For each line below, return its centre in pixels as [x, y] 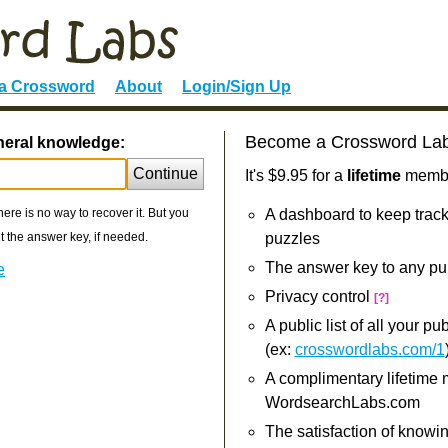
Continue [165, 173]
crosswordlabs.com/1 [369, 349]
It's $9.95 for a [295, 175]
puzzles [292, 238]
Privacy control [319, 296]
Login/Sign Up [236, 86]
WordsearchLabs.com [342, 402]
